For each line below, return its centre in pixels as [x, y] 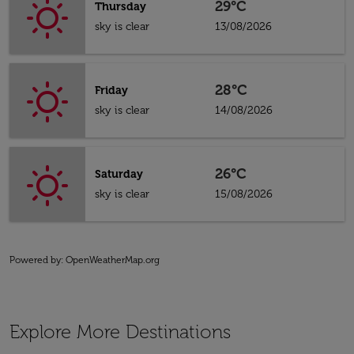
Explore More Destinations [120, 331]
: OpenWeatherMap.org [110, 260]
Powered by [35, 260]
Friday [111, 90]
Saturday [119, 174]
